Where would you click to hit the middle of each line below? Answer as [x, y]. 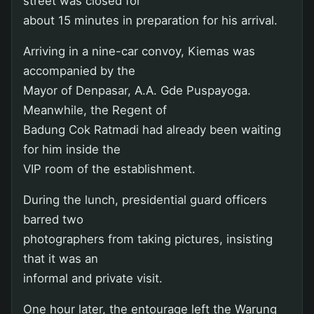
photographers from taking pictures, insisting [148, 239]
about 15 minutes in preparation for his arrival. [150, 20]
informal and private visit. [93, 278]
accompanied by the [79, 70]
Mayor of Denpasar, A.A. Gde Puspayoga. [137, 90]
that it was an [61, 258]
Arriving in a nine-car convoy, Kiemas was [139, 51]
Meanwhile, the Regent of [95, 110]
